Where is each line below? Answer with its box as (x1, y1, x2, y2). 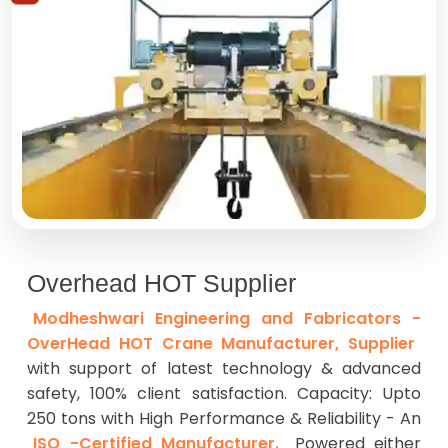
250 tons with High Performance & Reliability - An (27, 406, 421, 430)
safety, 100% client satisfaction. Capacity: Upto (27, 381, 421, 405)
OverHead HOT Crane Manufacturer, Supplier (27, 331, 415, 355)
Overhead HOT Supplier (27, 268, 296, 297)
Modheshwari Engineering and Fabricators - (33, 306, 421, 330)
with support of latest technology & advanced (27, 356, 421, 380)
